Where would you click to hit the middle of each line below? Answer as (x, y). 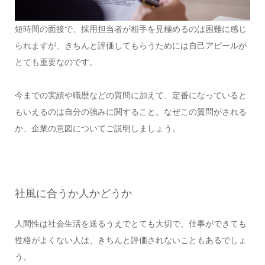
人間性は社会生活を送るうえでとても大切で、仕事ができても (130, 224)
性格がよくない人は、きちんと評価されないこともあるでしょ (130, 240)
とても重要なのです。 (56, 62)
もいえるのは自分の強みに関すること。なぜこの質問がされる (130, 112)
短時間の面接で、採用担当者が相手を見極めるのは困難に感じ (130, 29)
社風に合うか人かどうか (73, 194)
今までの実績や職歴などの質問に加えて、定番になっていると (130, 96)
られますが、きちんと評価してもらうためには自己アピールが (130, 46)
